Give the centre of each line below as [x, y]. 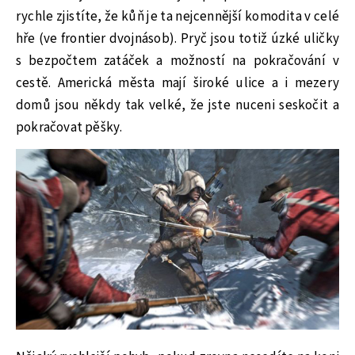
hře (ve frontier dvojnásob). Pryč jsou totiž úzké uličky [177, 39]
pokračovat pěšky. [69, 128]
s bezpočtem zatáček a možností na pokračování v [177, 61]
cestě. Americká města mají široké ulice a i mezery [177, 84]
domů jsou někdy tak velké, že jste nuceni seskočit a [177, 106]
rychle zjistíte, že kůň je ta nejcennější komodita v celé [177, 17]
